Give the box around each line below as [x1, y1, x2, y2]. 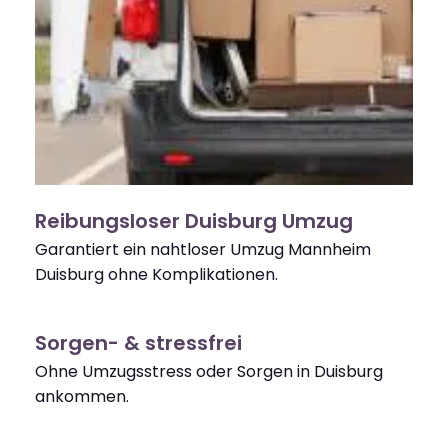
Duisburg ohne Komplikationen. [35, 263, 278, 287]
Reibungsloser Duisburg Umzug [35, 207, 353, 236]
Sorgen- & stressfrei [35, 329, 242, 358]
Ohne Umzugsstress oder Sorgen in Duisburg [35, 360, 383, 384]
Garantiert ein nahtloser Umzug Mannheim [35, 238, 371, 262]
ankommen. [35, 385, 129, 409]
